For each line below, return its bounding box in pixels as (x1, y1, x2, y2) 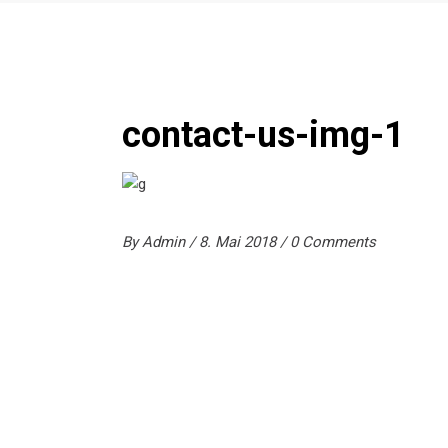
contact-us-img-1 (122, 114, 405, 156)
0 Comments (290, 233, 376, 251)
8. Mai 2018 (199, 233, 280, 251)
